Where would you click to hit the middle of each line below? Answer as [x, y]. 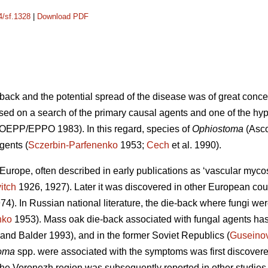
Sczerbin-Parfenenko [73, 145]
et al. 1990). [195, 145]
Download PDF [63, 16]
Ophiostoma [218, 129]
